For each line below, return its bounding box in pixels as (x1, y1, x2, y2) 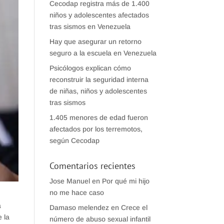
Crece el (120, 203, 147, 211)
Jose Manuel (49, 177, 90, 185)
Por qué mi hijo (101, 177, 149, 185)
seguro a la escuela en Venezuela (49, 49, 156, 57)
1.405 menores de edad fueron (49, 113, 148, 121)
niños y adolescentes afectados (49, 11, 149, 19)
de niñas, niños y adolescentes (49, 87, 147, 95)
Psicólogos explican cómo (49, 64, 131, 72)
